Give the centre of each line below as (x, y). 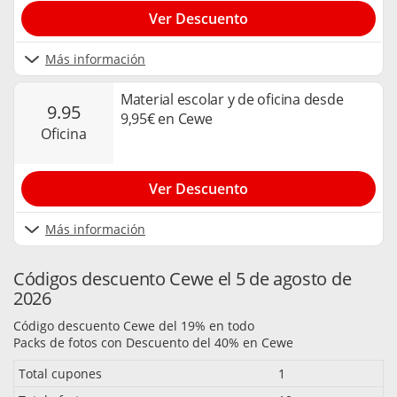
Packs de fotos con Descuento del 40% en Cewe (153, 343)
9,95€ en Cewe (167, 118)
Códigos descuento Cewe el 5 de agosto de (183, 279)
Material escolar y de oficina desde (232, 99)
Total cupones (60, 374)
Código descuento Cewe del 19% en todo (134, 326)
